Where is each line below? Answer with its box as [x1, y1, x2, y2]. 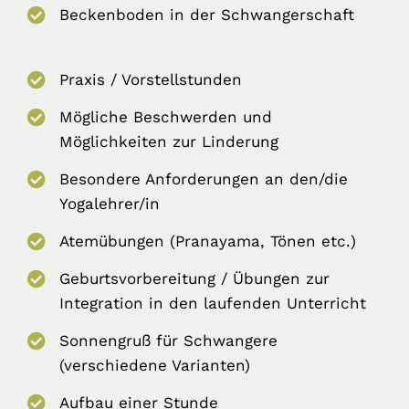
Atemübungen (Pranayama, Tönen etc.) [59, 232, 356, 251]
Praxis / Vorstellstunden [59, 70, 242, 89]
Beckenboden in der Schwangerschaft [59, 5, 354, 25]
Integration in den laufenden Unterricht [59, 294, 366, 313]
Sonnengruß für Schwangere [59, 331, 278, 351]
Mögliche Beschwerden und [59, 108, 272, 127]
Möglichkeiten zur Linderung [59, 132, 278, 152]
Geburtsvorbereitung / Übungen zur [59, 269, 330, 288]
